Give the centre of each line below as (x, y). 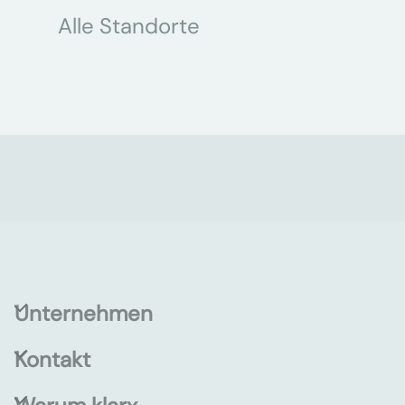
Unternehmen (84, 313)
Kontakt (52, 359)
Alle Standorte (129, 26)
